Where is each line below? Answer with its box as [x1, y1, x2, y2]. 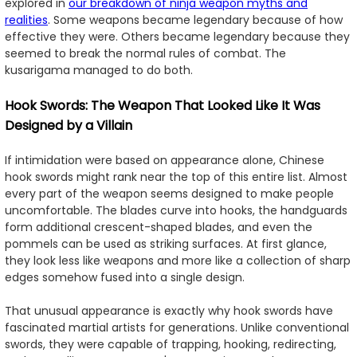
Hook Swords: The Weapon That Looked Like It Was [5, 96, 320, 116]
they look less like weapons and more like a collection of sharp [5, 253, 351, 269]
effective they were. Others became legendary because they [5, 29, 350, 45]
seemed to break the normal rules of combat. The [5, 45, 286, 62]
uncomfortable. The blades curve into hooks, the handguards [5, 202, 347, 219]
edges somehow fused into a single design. [5, 269, 245, 286]
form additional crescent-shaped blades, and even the [5, 219, 312, 236]
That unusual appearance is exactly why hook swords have [5, 303, 333, 320]
